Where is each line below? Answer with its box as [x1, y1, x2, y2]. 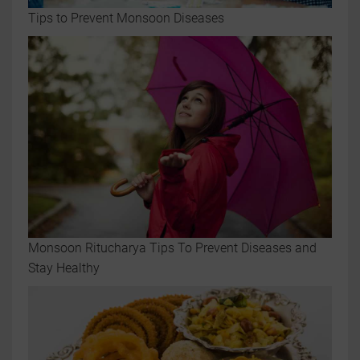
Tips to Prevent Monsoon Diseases [28, 10, 224, 27]
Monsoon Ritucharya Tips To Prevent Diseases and [28, 239, 317, 256]
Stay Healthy [28, 260, 100, 276]
